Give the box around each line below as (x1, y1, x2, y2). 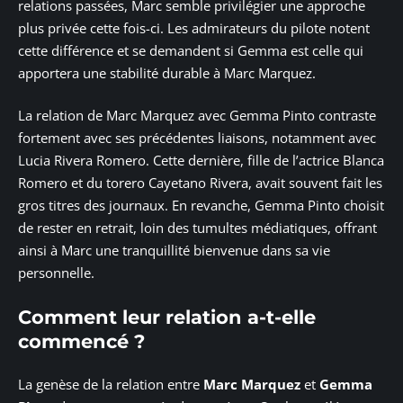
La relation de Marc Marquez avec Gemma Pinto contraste (18, 106, 376, 125)
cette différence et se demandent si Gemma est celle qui (18, 40, 363, 59)
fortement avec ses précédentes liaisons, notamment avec (18, 129, 376, 148)
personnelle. (18, 264, 94, 282)
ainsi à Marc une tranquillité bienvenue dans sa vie (18, 241, 330, 260)
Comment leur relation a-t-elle (18, 305, 316, 328)
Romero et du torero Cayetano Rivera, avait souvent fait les (18, 174, 382, 193)
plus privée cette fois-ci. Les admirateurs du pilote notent (18, 18, 370, 37)
